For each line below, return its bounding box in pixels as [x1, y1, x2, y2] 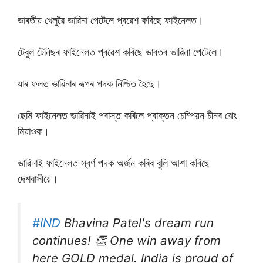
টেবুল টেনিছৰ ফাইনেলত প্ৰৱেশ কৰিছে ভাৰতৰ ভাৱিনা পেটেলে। [18, 46, 224, 58]
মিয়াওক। [18, 125, 49, 137]
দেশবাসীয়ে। [18, 173, 58, 185]
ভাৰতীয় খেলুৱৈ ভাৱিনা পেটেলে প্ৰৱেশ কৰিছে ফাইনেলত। [18, 14, 204, 26]
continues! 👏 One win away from [32, 233, 221, 248]
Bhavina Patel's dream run [60, 215, 214, 230]
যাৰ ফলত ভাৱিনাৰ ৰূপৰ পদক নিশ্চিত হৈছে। [18, 77, 161, 90]
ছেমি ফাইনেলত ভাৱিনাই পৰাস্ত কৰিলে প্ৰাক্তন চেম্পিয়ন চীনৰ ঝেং [18, 109, 237, 122]
